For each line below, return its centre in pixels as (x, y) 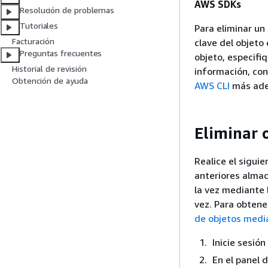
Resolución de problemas (67, 10)
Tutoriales (39, 26)
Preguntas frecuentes (61, 53)
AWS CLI (212, 85)
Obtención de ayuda (50, 81)
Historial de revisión (49, 69)
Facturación (33, 41)
